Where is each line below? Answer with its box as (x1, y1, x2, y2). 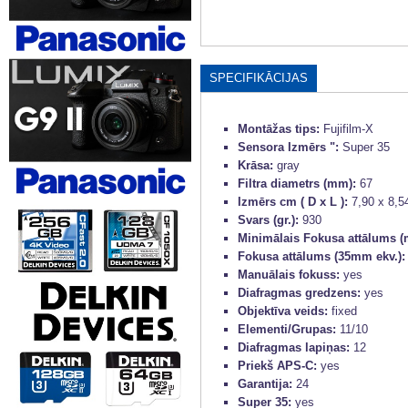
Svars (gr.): (238, 213, 302, 227)
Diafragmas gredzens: (238, 286, 364, 300)
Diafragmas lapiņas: (238, 341, 353, 354)
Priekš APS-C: (238, 359, 321, 372)
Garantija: (238, 377, 296, 391)
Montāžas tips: (238, 122, 323, 136)
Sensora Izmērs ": (238, 140, 342, 154)
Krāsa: (238, 158, 277, 172)
